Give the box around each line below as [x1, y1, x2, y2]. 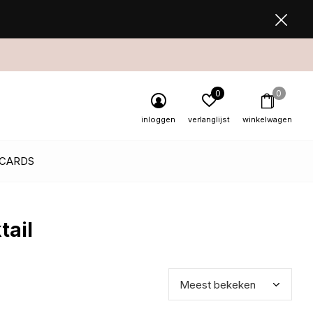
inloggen [141, 115, 175, 124]
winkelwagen [242, 115, 292, 124]
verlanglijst [188, 115, 230, 124]
